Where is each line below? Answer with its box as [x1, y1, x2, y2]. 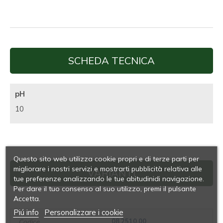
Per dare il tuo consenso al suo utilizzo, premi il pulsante [13, 184, 196, 193]
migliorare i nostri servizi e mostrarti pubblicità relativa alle [13, 164, 202, 173]
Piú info [13, 208, 39, 217]
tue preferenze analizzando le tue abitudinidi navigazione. [13, 174, 204, 183]
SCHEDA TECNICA [68, 54, 155, 67]
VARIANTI [88, 167, 135, 180]
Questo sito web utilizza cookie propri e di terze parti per [13, 154, 199, 163]
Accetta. [13, 194, 40, 203]
